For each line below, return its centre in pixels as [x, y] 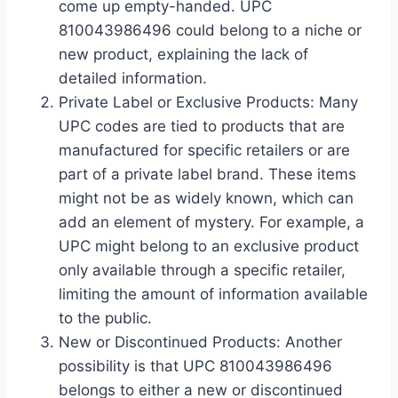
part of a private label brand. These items [207, 175]
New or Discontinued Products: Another [200, 342]
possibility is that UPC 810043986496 [195, 366]
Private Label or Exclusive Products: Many [208, 103]
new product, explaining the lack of [183, 55]
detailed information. [133, 79]
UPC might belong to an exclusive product [209, 247]
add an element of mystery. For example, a [211, 223]
